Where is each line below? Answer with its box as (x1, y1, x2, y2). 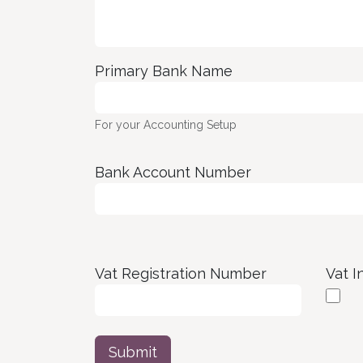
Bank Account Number (95, 164, 251, 181)
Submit (109, 344, 157, 361)
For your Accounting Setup (95, 118, 237, 131)
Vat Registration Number (95, 265, 267, 282)
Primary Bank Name (95, 62, 233, 79)
